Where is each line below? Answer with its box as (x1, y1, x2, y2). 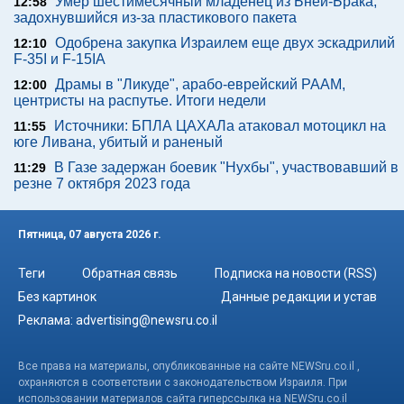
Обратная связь (82, 265, 178, 280)
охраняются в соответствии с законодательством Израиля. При (18, 375, 347, 389)
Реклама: (18, 312, 76, 327)
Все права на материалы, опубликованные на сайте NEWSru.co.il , (18, 359, 360, 372)
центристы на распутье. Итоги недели (14, 93, 266, 109)
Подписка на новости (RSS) (215, 265, 377, 280)
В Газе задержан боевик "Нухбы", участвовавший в (54, 160, 399, 176)
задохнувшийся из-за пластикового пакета (14, 10, 297, 26)
